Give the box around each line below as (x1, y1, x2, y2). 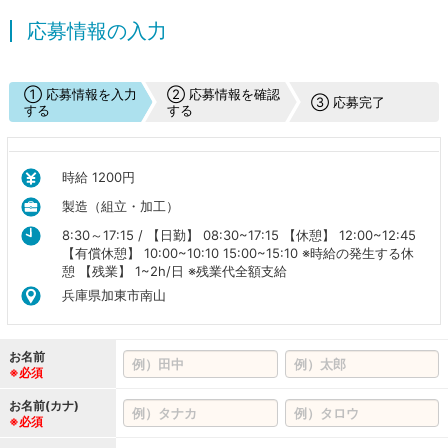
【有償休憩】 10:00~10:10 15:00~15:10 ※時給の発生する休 (61, 244, 414, 261)
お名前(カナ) (9, 397, 79, 413)
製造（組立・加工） (61, 197, 179, 214)
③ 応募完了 (310, 94, 385, 110)
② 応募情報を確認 (167, 86, 281, 102)
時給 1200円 (61, 168, 135, 185)
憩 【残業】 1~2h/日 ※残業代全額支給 (61, 262, 287, 279)
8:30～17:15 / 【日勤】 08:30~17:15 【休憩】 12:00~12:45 (61, 226, 416, 243)
